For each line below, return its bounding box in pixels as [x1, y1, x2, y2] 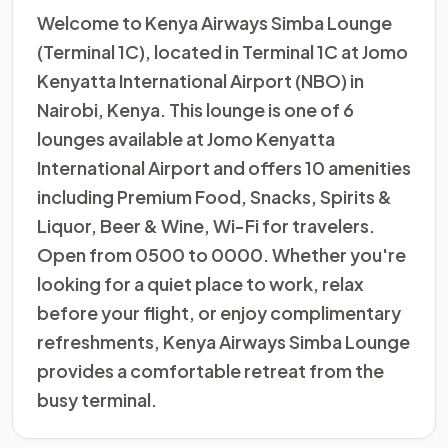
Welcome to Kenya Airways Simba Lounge [37, 11, 392, 34]
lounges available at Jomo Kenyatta [37, 127, 335, 150]
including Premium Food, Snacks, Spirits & [37, 185, 392, 208]
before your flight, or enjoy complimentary [37, 301, 401, 324]
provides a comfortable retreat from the [37, 359, 384, 382]
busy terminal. [37, 388, 157, 411]
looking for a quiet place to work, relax [37, 272, 364, 295]
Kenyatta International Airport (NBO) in [37, 69, 364, 92]
